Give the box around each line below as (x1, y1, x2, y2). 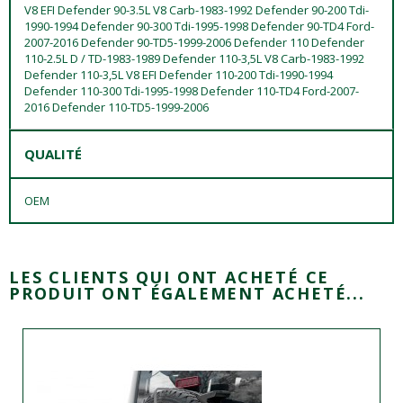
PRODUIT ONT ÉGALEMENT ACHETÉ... (9, 282, 365, 304)
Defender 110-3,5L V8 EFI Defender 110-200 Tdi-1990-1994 (24, 66, 333, 83)
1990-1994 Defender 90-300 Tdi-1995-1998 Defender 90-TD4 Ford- (24, 17, 374, 34)
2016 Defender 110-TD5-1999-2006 (24, 98, 209, 115)
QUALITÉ (24, 144, 82, 163)
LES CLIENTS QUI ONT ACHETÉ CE (9, 265, 330, 288)
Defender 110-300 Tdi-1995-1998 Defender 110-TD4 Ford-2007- (24, 82, 359, 99)
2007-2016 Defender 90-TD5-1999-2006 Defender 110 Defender (24, 33, 364, 50)
